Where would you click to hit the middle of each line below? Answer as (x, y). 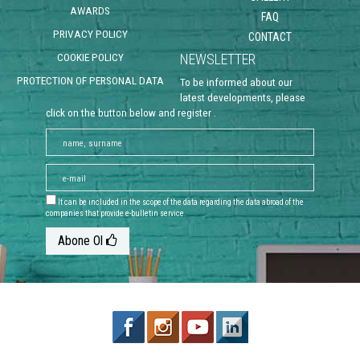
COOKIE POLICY (90, 57)
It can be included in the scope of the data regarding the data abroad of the (180, 202)
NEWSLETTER (218, 59)
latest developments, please (243, 97)
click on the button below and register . (131, 112)
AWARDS (90, 10)
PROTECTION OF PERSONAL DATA (90, 80)
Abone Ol (82, 241)
